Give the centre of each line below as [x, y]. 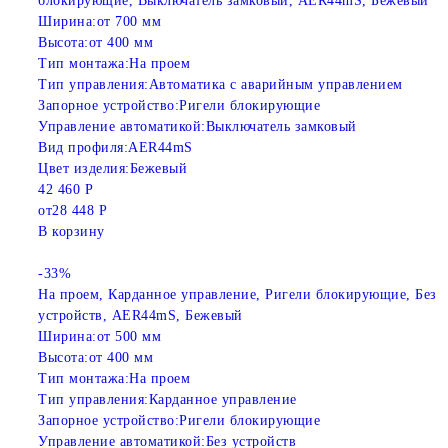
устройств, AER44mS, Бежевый [140, 316]
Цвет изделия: [84, 169]
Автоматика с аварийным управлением [275, 85]
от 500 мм [128, 337]
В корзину [71, 232]
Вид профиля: [83, 148]
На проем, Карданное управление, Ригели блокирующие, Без [237, 295]
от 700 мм [128, 22]
